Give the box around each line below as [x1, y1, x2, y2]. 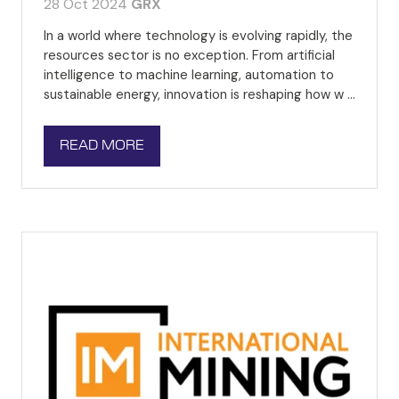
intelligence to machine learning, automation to [44, 65, 334, 84]
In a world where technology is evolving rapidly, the [44, 26, 353, 45]
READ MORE [60, 138, 144, 152]
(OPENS [59, 147, 113, 161]
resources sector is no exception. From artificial [44, 45, 335, 64]
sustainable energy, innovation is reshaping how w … [44, 85, 355, 103]
